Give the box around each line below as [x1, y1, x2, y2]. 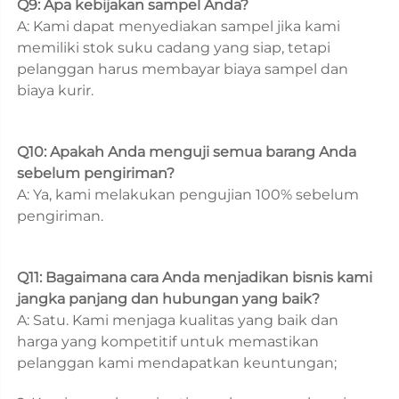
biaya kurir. [17, 81, 97, 99]
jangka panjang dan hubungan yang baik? [17, 289, 323, 307]
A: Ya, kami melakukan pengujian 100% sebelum [17, 185, 359, 203]
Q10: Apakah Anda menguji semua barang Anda [17, 142, 356, 160]
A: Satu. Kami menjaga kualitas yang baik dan [17, 311, 338, 329]
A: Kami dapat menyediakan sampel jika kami [17, 17, 340, 35]
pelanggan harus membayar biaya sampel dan [17, 60, 348, 77]
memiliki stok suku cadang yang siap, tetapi [17, 38, 330, 56]
